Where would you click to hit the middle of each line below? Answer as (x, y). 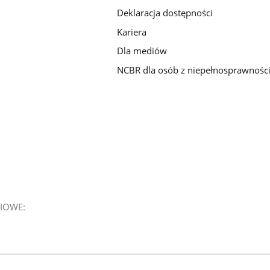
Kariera (132, 32)
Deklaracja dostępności (165, 12)
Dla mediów (142, 51)
